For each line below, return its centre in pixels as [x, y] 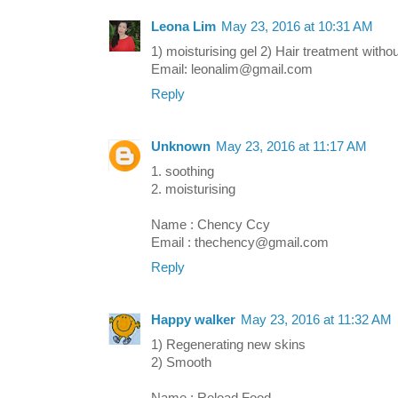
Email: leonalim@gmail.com [232, 69]
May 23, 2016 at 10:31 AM [297, 26]
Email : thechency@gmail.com [240, 242]
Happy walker [193, 319]
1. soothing [183, 171]
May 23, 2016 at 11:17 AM [291, 146]
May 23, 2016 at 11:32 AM [316, 319]
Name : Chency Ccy [211, 224]
